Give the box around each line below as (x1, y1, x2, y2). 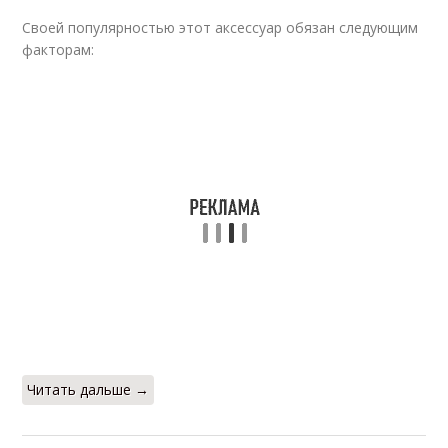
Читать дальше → (27, 380, 150, 399)
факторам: (22, 40, 95, 59)
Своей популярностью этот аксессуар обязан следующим (22, 18, 419, 37)
